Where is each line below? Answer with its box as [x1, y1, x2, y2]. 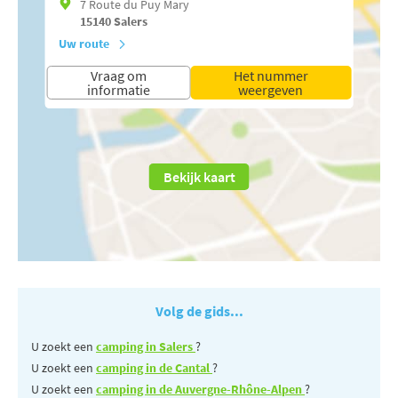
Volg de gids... [155, 301, 243, 320]
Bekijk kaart [163, 167, 235, 186]
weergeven [238, 80, 304, 99]
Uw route [58, 35, 109, 52]
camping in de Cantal [96, 359, 212, 376]
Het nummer [233, 66, 308, 84]
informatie [86, 80, 150, 99]
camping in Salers [96, 338, 195, 354]
